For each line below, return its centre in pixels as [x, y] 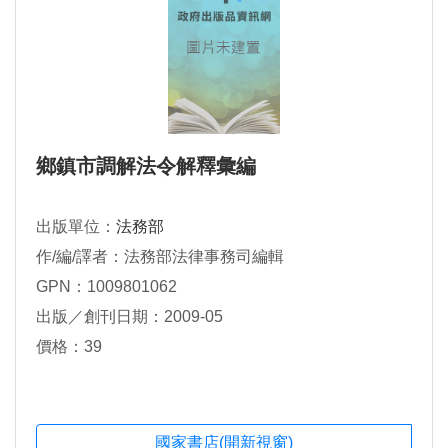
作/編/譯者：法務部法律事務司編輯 [160, 256]
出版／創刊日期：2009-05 [129, 316]
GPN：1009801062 [106, 286]
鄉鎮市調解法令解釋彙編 [146, 165]
